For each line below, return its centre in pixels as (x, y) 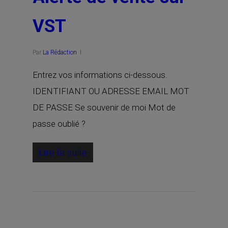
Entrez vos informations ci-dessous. (100, 75)
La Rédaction (60, 52)
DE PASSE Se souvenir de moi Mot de (104, 107)
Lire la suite (63, 152)
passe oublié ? (59, 124)
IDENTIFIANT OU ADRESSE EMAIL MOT (111, 91)
